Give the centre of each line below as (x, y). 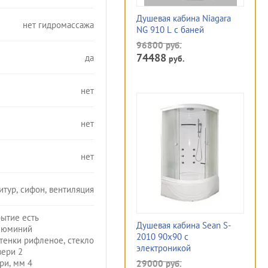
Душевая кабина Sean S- (184, 225)
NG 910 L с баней (170, 30)
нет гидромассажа (58, 25)
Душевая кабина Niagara (184, 18)
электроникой (164, 248)
